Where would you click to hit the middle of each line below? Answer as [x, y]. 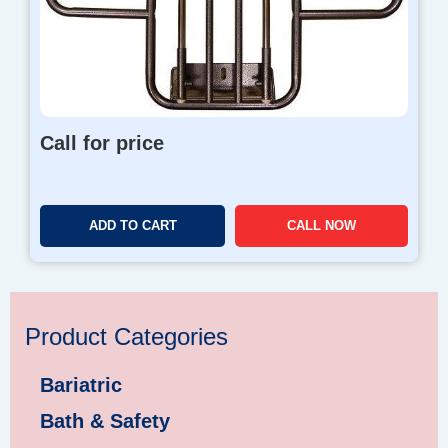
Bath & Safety [105, 421]
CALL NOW [321, 226]
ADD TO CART [132, 226]
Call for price [102, 143]
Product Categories [126, 337]
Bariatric [81, 385]
